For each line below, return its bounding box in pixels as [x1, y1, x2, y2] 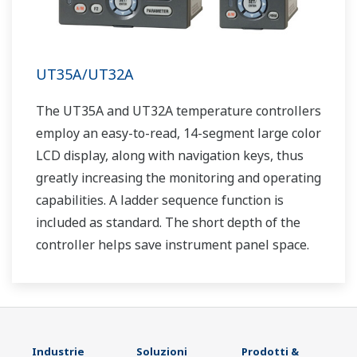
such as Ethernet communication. [36, 280, 232, 299]
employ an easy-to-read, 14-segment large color [36, 124, 321, 143]
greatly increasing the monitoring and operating [36, 169, 321, 187]
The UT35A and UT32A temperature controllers [36, 102, 321, 120]
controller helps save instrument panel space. [36, 236, 309, 254]
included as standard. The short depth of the [36, 214, 300, 232]
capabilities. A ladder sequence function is [36, 191, 284, 210]
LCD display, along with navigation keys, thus [36, 147, 304, 165]
